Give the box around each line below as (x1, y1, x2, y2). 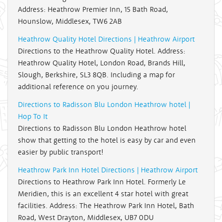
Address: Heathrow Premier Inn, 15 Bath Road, (18, 4, 168, 14)
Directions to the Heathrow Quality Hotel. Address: (18, 46, 185, 56)
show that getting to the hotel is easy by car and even (18, 135, 196, 145)
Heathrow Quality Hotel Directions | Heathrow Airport (18, 34, 195, 44)
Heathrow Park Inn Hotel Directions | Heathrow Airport (18, 165, 198, 175)
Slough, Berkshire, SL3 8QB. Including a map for (18, 70, 175, 80)
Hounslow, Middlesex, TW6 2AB (18, 16, 122, 26)
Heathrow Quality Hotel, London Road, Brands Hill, (18, 58, 185, 68)
